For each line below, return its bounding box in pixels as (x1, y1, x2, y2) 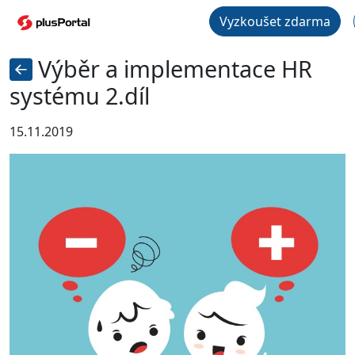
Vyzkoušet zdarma (219, 13, 330, 30)
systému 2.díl (10, 80, 150, 111)
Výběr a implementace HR (32, 53, 312, 84)
